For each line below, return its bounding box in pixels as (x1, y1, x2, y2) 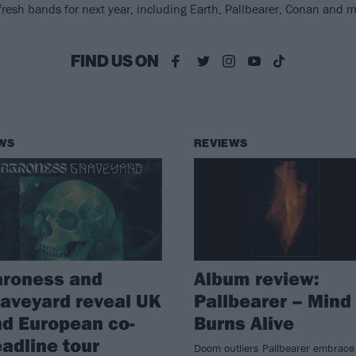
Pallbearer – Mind (193, 288, 351, 312)
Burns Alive (193, 310, 294, 335)
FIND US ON (70, 52, 159, 72)
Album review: (193, 265, 319, 290)
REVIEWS (193, 137, 248, 151)
